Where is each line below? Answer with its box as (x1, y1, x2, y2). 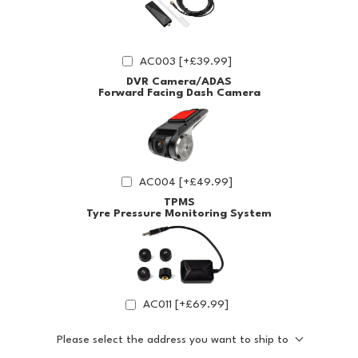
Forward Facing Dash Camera (97, 86, 261, 98)
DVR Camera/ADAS (126, 75, 232, 87)
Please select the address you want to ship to (56, 334, 288, 346)
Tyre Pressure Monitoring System (86, 207, 272, 219)
